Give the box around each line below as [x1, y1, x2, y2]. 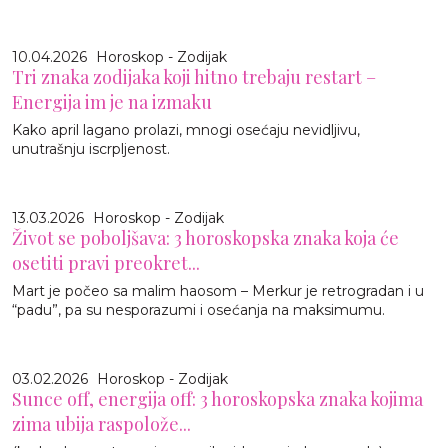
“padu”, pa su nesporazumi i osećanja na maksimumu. [12, 300, 385, 319]
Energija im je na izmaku [12, 89, 212, 114]
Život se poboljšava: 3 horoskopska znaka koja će [12, 225, 399, 250]
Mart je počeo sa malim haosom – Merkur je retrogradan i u [12, 281, 424, 300]
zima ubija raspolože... [12, 411, 191, 436]
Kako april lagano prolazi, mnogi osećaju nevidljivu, [12, 120, 360, 139]
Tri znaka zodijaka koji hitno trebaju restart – [12, 64, 376, 89]
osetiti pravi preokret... [12, 250, 200, 275]
